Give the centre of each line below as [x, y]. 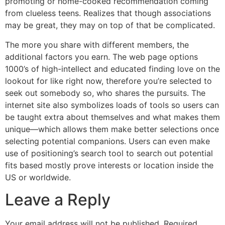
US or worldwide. [38, 177]
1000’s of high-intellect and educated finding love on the [113, 69]
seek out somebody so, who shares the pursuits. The [105, 93]
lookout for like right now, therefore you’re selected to [108, 81]
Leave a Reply [58, 200]
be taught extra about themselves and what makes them [113, 117]
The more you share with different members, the [97, 44]
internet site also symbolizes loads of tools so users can [112, 105]
